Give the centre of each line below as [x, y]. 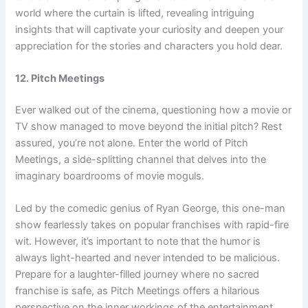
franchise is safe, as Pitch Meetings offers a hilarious [138, 291]
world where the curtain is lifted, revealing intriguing [135, 13]
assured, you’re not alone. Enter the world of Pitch [132, 143]
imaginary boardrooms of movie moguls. [110, 176]
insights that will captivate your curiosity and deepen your [150, 29]
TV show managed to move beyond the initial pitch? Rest [149, 126]
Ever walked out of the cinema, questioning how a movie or [154, 110]
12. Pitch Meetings [60, 78]
